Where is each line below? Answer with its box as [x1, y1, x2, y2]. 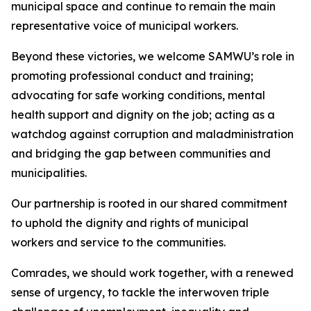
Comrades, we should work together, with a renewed [11, 266, 294, 280]
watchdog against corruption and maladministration [11, 127, 294, 141]
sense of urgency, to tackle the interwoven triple [11, 285, 269, 299]
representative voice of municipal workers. [11, 19, 241, 33]
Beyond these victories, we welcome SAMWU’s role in [11, 49, 294, 63]
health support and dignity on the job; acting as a [11, 108, 275, 121]
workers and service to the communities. [11, 235, 228, 249]
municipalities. [11, 166, 92, 180]
